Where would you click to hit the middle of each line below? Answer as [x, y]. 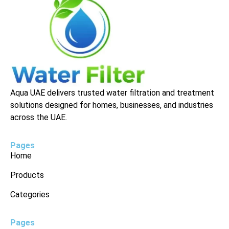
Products [27, 175]
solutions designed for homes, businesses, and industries [112, 105]
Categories [30, 195]
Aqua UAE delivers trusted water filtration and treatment [112, 93]
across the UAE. [39, 118]
